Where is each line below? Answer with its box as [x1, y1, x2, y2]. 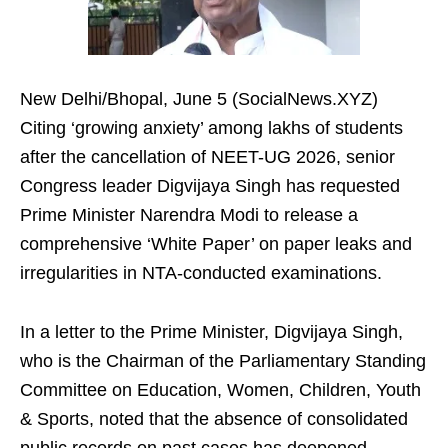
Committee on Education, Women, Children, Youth [20, 380, 421, 401]
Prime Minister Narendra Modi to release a [20, 205, 358, 226]
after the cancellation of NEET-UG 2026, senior [20, 147, 395, 168]
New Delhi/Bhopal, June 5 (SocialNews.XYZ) [20, 89, 378, 110]
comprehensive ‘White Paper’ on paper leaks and [20, 234, 412, 255]
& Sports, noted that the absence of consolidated [20, 409, 408, 430]
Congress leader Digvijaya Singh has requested [20, 176, 400, 197]
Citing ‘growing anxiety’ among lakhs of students [20, 118, 403, 139]
